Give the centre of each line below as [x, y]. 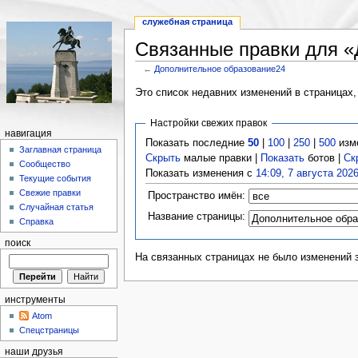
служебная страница [188, 22]
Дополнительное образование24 [220, 68]
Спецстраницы [50, 330]
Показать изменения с [201, 173]
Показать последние [197, 143]
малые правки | [221, 158]
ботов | [324, 158]
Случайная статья [57, 207]
